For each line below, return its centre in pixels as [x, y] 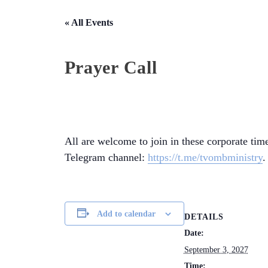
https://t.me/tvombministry [205, 158]
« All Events [89, 23]
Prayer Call [111, 68]
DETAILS [204, 217]
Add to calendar [127, 214]
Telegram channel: [106, 158]
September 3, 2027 [216, 249]
